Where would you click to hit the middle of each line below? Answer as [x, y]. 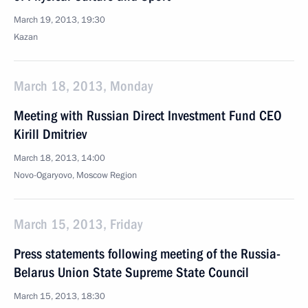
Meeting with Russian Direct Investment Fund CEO [148, 115]
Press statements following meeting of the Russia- [147, 254]
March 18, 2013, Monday [83, 86]
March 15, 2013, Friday [78, 224]
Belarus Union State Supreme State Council [131, 272]
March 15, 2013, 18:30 [59, 296]
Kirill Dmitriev [50, 134]
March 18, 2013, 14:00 [59, 158]
